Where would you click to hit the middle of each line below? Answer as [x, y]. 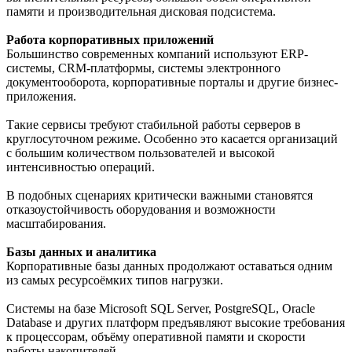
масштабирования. [56, 224]
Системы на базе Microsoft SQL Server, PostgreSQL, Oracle [161, 309]
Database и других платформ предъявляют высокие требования [176, 323]
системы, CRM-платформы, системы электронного [143, 68]
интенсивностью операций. [81, 167]
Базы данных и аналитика [81, 252]
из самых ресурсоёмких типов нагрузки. [115, 280]
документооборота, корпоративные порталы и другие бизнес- [172, 82]
